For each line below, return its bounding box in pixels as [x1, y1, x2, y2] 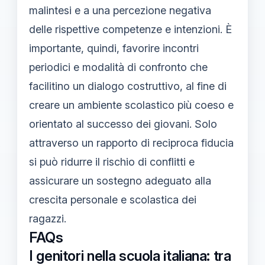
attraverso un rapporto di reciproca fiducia [29, 136, 234, 149]
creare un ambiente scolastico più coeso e [29, 98, 234, 111]
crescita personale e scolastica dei [29, 193, 196, 206]
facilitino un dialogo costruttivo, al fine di [29, 79, 227, 92]
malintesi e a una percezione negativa [29, 4, 211, 17]
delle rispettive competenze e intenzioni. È [29, 22, 232, 35]
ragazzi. [29, 212, 66, 225]
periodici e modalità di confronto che [29, 60, 208, 73]
